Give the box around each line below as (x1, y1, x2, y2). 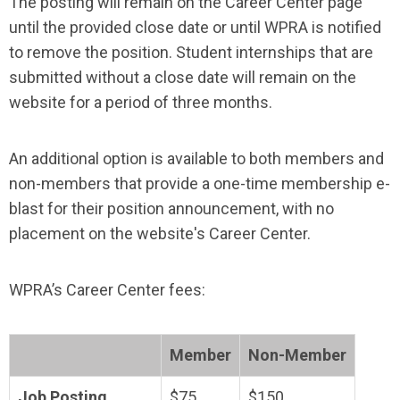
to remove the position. (9, 43, 172, 62)
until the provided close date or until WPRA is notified (9, 18, 381, 37)
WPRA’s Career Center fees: (9, 280, 205, 299)
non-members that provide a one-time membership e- (9, 174, 390, 193)
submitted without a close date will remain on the (9, 68, 356, 87)
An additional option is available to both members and (9, 149, 384, 168)
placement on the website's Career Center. (9, 224, 311, 243)
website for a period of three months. (9, 93, 272, 112)
